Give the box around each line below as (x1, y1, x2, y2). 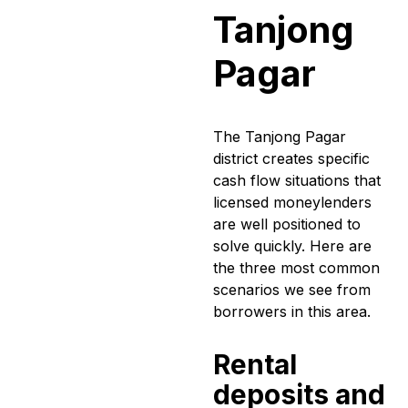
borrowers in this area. (213, 302, 371, 321)
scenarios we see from (213, 280, 371, 300)
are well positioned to (213, 215, 361, 234)
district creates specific (213, 149, 370, 168)
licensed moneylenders (213, 193, 372, 212)
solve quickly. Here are (213, 237, 372, 256)
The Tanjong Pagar (213, 127, 346, 147)
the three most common (213, 259, 380, 278)
